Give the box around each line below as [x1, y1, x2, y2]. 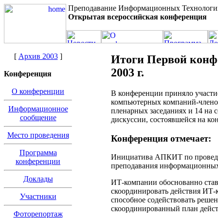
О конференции [12, 87, 64, 95]
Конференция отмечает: [111, 133, 211, 144]
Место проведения [7, 131, 69, 139]
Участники [19, 192, 56, 200]
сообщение [19, 113, 56, 122]
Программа [19, 148, 57, 157]
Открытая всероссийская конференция [68, 13, 207, 21]
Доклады [23, 175, 53, 183]
